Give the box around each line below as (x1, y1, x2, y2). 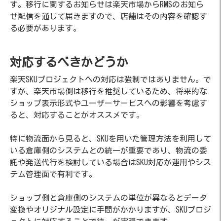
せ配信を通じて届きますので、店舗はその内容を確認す (10, 12, 207, 20)
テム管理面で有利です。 (10, 170, 97, 178)
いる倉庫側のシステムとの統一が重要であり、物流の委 (10, 147, 207, 154)
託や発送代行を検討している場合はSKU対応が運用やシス (10, 158, 211, 166)
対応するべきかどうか (10, 56, 128, 68)
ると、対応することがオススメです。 (10, 111, 148, 119)
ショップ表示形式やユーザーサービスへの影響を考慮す (10, 99, 207, 107)
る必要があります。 (10, 24, 81, 32)
